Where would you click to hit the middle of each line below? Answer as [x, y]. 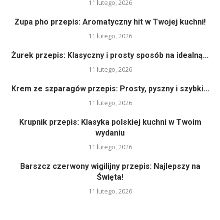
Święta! [110, 177]
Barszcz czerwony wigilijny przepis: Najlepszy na [110, 166]
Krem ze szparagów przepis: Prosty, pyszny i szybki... [110, 88]
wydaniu [110, 133]
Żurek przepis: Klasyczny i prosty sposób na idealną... [110, 55]
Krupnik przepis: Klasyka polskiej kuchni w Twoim [110, 122]
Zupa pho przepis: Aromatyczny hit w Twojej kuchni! [110, 22]
